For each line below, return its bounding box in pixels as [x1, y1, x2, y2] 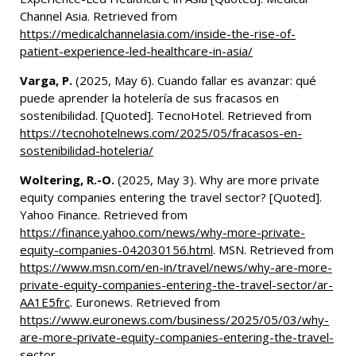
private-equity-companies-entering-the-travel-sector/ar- [20, 277, 333, 293]
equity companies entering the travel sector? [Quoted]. [20, 189, 322, 206]
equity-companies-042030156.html [20, 242, 213, 258]
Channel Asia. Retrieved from [20, 8, 177, 25]
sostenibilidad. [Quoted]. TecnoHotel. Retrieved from [20, 107, 311, 124]
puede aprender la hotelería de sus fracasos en [20, 90, 279, 106]
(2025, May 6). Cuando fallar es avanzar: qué [72, 72, 316, 89]
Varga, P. [20, 72, 72, 89]
